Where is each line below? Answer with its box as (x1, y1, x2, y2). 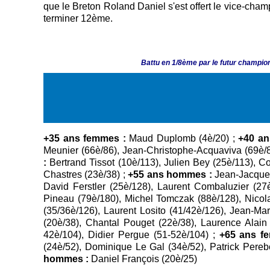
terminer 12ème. (43, 13, 113, 24)
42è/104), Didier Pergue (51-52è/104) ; (43, 230, 219, 240)
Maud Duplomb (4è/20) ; (125, 133, 239, 144)
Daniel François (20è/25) (89, 254, 197, 265)
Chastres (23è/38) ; (43, 169, 125, 180)
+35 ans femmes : (43, 133, 126, 144)
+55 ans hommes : (125, 169, 212, 180)
